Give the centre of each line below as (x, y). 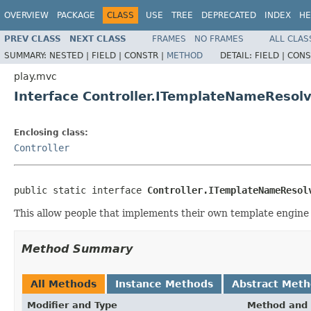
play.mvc (35, 76)
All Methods (64, 284)
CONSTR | (145, 55)
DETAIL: (237, 55)
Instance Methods (164, 284)
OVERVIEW (26, 15)
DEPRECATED (229, 15)
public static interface (81, 190)
